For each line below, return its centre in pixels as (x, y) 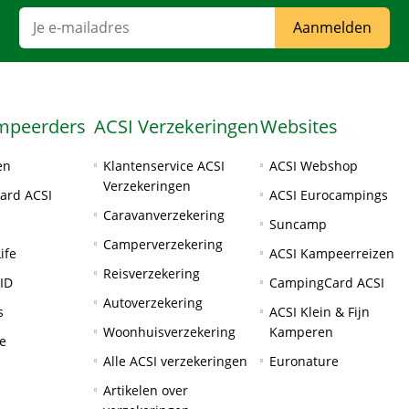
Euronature (304, 361)
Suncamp (298, 224)
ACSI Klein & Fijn (319, 312)
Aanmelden (332, 27)
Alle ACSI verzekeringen (175, 361)
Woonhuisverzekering (169, 332)
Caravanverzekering (163, 215)
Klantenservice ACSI (163, 166)
